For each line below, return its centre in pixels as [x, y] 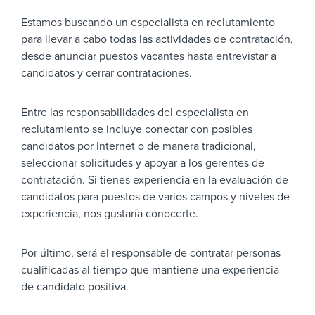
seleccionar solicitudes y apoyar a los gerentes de [143, 163]
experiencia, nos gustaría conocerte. [110, 214]
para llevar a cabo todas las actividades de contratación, [157, 39]
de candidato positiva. [75, 287]
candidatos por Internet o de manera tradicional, [139, 146]
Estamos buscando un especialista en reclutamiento [148, 22]
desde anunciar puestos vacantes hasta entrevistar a [149, 56]
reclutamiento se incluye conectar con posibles [137, 129]
